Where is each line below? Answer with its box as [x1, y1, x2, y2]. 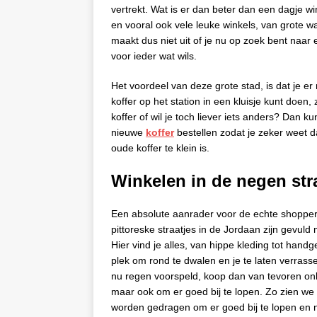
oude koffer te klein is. [111, 142, 209, 154]
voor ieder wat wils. [111, 50, 197, 62]
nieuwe [111, 126, 146, 138]
